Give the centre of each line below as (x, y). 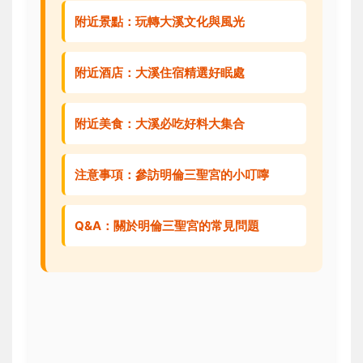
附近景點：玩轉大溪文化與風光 (160, 22)
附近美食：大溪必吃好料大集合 (160, 124)
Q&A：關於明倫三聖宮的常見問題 (167, 226)
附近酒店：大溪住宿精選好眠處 (160, 73)
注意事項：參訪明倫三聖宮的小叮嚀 (172, 175)
